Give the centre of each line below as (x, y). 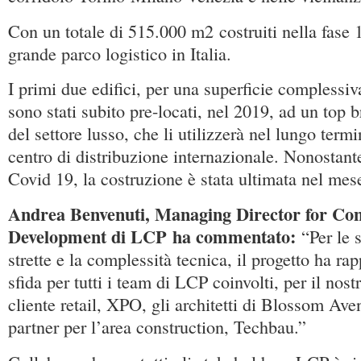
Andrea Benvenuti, (81, 214)
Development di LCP (90, 237)
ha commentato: (237, 237)
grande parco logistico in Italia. (120, 53)
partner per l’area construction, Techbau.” (157, 327)
